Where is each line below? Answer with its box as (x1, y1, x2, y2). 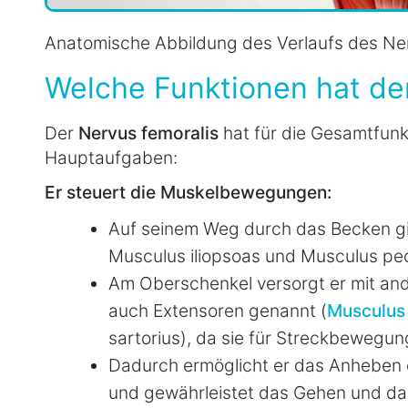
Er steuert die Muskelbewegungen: (45, 181, 331, 204)
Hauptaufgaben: (45, 147, 178, 169)
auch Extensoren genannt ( (108, 300, 327, 322)
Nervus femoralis (78, 122, 223, 145)
